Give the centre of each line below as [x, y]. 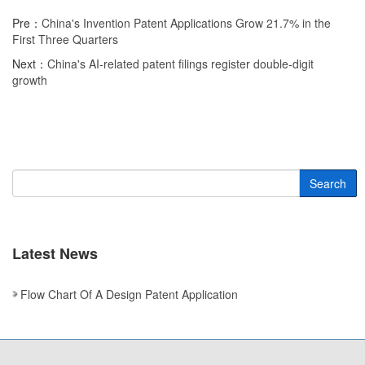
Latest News [55, 253]
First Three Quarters [65, 39]
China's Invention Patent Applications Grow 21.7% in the [186, 23]
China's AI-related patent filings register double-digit [180, 64]
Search [328, 183]
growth [30, 80]
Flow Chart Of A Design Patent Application [129, 294]
